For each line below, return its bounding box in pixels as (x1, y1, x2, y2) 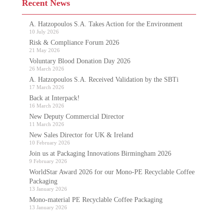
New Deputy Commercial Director (29, 113, 124, 120)
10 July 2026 (29, 29, 59, 35)
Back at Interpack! (29, 94, 80, 102)
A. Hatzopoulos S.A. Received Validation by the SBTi (29, 76, 179, 83)
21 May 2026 (29, 47, 60, 53)
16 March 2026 (29, 103, 64, 109)
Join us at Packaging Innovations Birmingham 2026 (29, 150, 171, 157)
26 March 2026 (29, 66, 64, 72)
